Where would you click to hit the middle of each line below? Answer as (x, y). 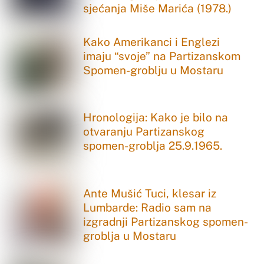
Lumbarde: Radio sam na (148, 207)
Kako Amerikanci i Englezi (152, 42)
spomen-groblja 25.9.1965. (153, 146)
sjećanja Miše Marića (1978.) (158, 9)
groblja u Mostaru (130, 235)
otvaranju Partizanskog (144, 132)
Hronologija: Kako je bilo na (156, 118)
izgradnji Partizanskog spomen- (166, 221)
